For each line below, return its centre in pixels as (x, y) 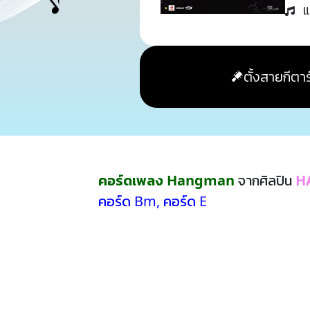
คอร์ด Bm (127, 201)
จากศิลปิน (265, 180)
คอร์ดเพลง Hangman (166, 180)
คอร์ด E (185, 201)
